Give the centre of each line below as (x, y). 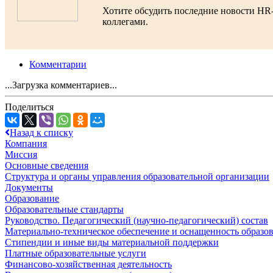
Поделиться (29, 107)
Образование (32, 198)
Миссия (21, 154)
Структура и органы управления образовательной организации (137, 176)
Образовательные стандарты (64, 209)
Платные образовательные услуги (76, 253)
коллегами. (125, 21)
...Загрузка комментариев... (61, 85)
